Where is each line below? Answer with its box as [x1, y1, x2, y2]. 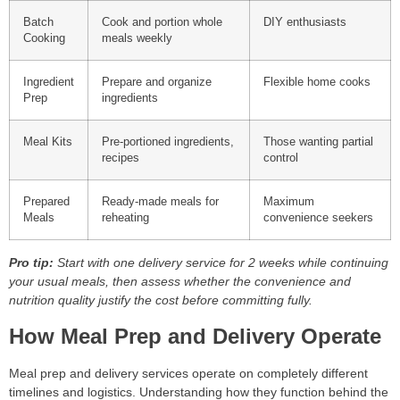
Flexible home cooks [263, 76, 371, 89]
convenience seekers [263, 212, 373, 225]
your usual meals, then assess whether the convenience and [9, 274, 351, 289]
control [263, 152, 298, 165]
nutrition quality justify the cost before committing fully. [9, 293, 312, 308]
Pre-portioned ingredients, [102, 136, 234, 149]
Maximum [263, 196, 314, 209]
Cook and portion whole [102, 16, 222, 29]
